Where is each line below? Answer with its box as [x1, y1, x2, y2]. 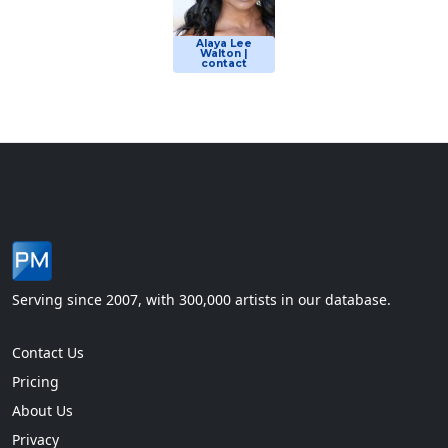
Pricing [12, 371, 59, 391]
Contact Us [12, 342, 84, 362]
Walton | [200, 47, 248, 61]
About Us [12, 400, 73, 420]
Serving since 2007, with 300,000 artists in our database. [12, 289, 391, 309]
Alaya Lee [196, 37, 252, 51]
